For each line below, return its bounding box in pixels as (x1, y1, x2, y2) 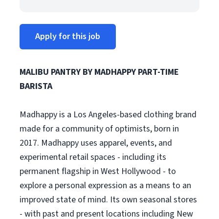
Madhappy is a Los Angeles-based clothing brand (20, 109, 197, 121)
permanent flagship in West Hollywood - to (20, 165, 176, 177)
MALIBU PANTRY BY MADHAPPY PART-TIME (20, 66, 179, 78)
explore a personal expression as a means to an (20, 179, 191, 192)
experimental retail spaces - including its (20, 151, 166, 163)
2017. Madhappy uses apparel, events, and (20, 137, 172, 149)
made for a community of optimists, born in (20, 123, 179, 135)
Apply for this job (35, 30, 100, 43)
